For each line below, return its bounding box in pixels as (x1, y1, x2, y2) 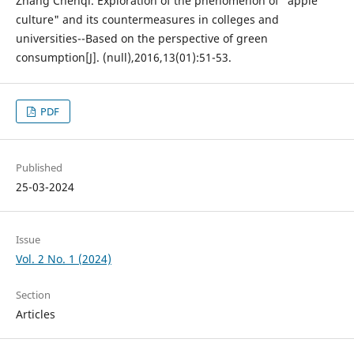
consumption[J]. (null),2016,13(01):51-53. (15, 50, 232, 66)
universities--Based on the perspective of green (15, 31, 268, 47)
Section (15, 288, 51, 303)
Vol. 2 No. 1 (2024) (15, 251, 111, 267)
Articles (15, 307, 55, 322)
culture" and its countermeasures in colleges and (15, 12, 279, 28)
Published (15, 160, 62, 175)
